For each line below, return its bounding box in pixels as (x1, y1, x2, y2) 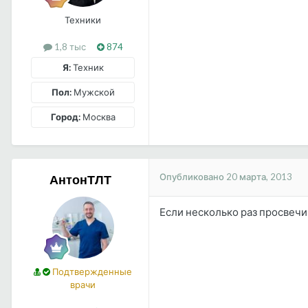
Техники (65, 14, 101, 25)
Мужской (71, 86, 115, 98)
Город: (50, 111, 80, 122)
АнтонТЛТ (49, 171, 111, 187)
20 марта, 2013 (226, 171, 292, 183)
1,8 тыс (52, 41, 86, 52)
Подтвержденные (50, 265, 132, 277)
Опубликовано (159, 171, 226, 183)
